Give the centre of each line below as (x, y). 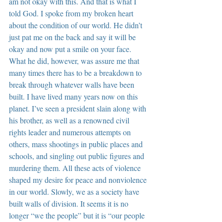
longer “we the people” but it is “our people (78, 215)
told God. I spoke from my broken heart (72, 13)
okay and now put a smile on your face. (71, 49)
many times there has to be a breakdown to (76, 72)
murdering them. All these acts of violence (76, 167)
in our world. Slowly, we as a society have (75, 191)
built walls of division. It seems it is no (70, 203)
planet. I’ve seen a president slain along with (79, 108)
